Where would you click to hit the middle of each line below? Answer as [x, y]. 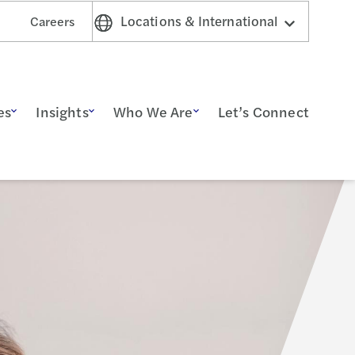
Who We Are [153, 111]
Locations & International [199, 20]
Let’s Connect [263, 111]
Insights [62, 111]
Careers [52, 21]
